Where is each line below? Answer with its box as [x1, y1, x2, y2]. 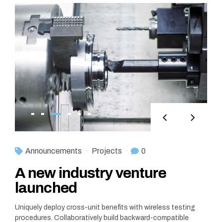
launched [15, 179, 77, 196]
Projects [92, 146, 122, 155]
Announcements [25, 146, 82, 155]
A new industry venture [15, 165, 166, 181]
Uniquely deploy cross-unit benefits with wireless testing [15, 203, 195, 211]
